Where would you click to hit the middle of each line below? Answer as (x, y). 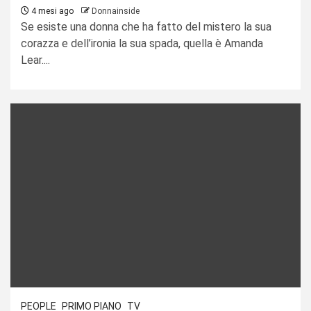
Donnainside (116, 11)
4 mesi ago (51, 11)
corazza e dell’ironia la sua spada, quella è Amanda (142, 43)
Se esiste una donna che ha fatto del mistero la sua (146, 26)
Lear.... (35, 60)
